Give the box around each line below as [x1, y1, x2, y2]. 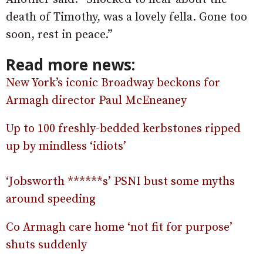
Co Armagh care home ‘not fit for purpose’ [6, 220, 232, 235]
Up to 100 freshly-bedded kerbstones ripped [6, 122, 241, 137]
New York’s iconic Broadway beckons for [6, 76, 220, 91]
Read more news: [6, 54, 135, 76]
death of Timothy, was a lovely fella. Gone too [6, 10, 247, 25]
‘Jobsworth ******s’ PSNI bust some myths [6, 174, 235, 190]
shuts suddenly [6, 238, 87, 253]
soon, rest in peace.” [6, 28, 113, 43]
